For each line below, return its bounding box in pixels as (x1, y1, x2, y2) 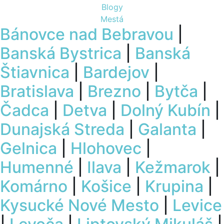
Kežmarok (135, 157, 210, 177)
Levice (172, 195, 222, 215)
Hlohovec (70, 138, 141, 158)
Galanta (138, 119, 196, 139)
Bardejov (83, 62, 149, 82)
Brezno (87, 81, 141, 101)
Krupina (145, 176, 203, 196)
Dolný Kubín (120, 100, 210, 120)
